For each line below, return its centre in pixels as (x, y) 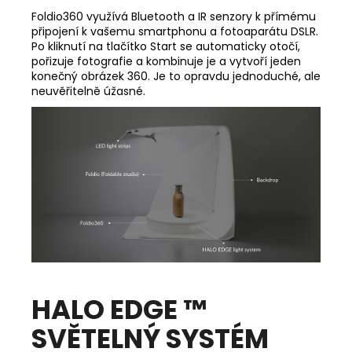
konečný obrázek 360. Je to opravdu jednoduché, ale (176, 76)
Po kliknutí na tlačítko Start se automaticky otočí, (166, 46)
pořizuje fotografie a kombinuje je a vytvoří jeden (166, 61)
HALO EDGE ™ (119, 309)
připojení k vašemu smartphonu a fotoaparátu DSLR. (175, 31)
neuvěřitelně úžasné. (88, 91)
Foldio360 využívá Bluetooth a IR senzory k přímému (174, 16)
